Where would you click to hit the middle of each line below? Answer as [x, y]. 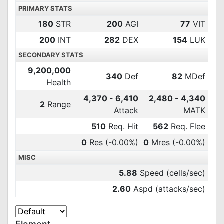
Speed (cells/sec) [171, 173]
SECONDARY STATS [51, 55]
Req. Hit [122, 126]
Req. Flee [187, 126]
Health [59, 82]
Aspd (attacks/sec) [168, 189]
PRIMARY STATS [45, 8]
